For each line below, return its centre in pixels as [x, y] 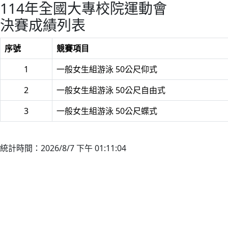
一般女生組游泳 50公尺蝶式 [107, 111]
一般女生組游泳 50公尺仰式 [107, 69]
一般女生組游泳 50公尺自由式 [111, 90]
